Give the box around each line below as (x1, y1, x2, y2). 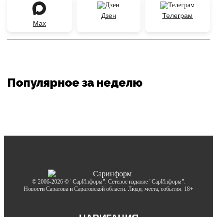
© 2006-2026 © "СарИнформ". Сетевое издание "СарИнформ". (31, 178, 186, 185)
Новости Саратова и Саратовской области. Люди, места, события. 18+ (24, 185, 193, 192)
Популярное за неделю (7, 75, 142, 90)
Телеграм (162, 11, 193, 19)
